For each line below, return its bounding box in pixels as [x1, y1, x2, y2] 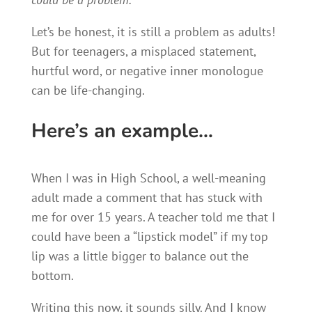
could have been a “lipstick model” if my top [31, 228, 268, 244]
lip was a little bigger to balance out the [31, 247, 249, 264]
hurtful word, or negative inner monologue [31, 62, 263, 79]
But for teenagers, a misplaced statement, [31, 42, 256, 59]
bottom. [31, 267, 74, 283]
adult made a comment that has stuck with [31, 189, 263, 205]
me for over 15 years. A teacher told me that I [31, 208, 275, 225]
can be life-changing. [31, 81, 145, 98]
